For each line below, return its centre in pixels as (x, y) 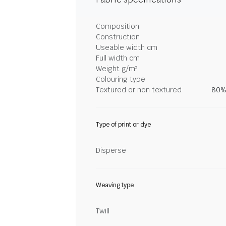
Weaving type (115, 185)
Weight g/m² (117, 69)
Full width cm (118, 58)
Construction (118, 37)
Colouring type (121, 79)
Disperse (111, 150)
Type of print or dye (123, 125)
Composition (118, 26)
